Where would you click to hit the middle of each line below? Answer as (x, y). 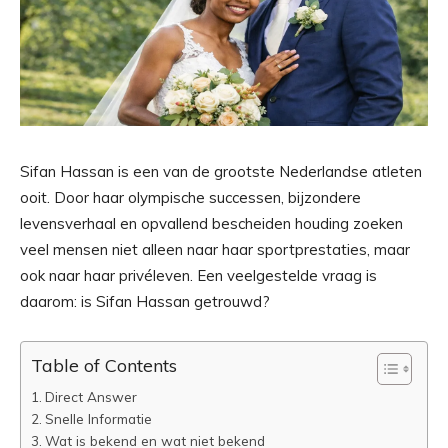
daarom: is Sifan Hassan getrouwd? (145, 301)
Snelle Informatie (98, 418)
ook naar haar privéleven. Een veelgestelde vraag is (198, 275)
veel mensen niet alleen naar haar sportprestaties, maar (215, 249)
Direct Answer (90, 396)
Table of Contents (104, 366)
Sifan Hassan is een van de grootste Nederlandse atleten (221, 171)
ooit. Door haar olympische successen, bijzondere (190, 197)
